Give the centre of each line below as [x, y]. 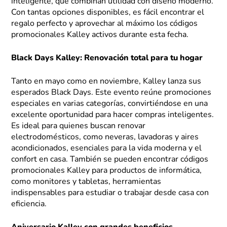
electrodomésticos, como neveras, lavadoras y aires [105, 138]
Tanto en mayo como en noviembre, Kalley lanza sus [106, 82]
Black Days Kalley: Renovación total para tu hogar [107, 59]
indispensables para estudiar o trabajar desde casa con [110, 193]
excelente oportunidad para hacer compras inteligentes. [113, 115]
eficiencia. [29, 204]
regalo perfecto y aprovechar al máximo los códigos [105, 24]
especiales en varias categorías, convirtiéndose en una [110, 104]
